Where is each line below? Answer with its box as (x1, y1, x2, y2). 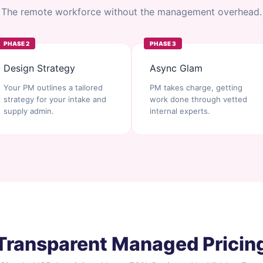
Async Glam (150, 62, 203, 74)
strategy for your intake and (3, 95, 106, 104)
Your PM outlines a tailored (3, 83, 103, 92)
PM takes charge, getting (150, 83, 242, 92)
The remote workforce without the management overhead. (1, 6, 262, 18)
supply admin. (3, 106, 54, 116)
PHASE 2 (3, 40, 29, 47)
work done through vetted (150, 95, 247, 104)
